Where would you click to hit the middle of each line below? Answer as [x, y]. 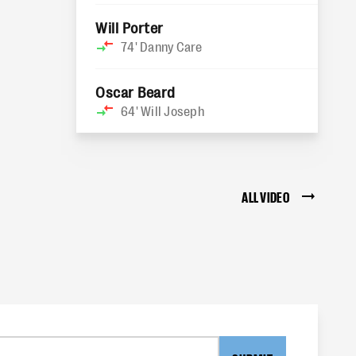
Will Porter [130, 27]
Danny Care [171, 46]
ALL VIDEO [265, 196]
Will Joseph [172, 110]
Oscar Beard [135, 91]
